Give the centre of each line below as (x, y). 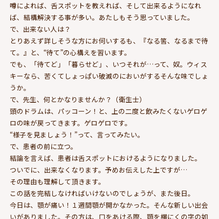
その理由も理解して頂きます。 (57, 181)
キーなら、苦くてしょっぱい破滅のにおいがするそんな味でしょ (109, 76)
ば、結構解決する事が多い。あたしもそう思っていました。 (102, 17)
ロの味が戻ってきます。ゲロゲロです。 (71, 123)
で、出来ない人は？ (40, 29)
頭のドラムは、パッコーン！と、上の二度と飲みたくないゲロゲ (109, 111)
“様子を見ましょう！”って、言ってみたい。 (77, 134)
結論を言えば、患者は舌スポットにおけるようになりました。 (106, 158)
